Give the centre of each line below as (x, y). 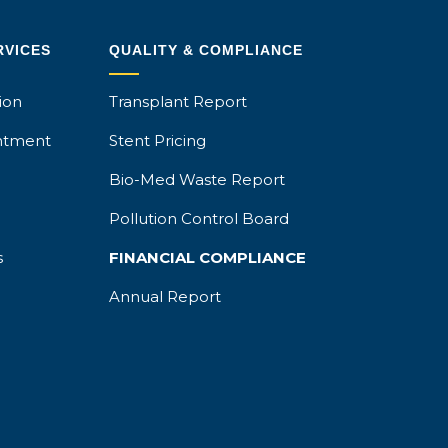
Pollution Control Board (199, 219)
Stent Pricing (158, 141)
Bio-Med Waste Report (197, 180)
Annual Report (165, 297)
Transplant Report (178, 102)
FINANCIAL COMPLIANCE (208, 258)
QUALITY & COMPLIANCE (206, 50)
